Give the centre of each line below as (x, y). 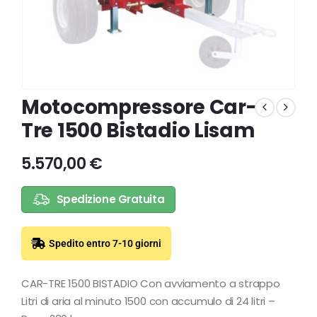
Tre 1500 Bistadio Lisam (138, 131)
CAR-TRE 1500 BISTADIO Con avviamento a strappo (151, 283)
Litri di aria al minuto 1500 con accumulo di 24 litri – (148, 301)
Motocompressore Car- (139, 108)
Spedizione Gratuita (110, 200)
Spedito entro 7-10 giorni (105, 243)
